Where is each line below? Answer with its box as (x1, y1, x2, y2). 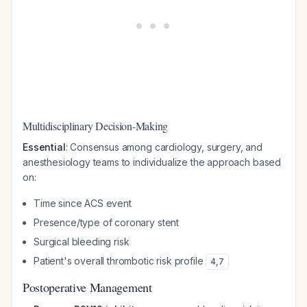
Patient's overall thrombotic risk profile (34, 255, 206, 267)
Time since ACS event (34, 197, 132, 209)
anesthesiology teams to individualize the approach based (23, 156, 282, 168)
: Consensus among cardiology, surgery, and (65, 141, 262, 153)
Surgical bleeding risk (34, 236, 130, 247)
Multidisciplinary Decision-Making (23, 119, 169, 133)
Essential (23, 141, 66, 153)
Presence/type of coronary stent (34, 217, 180, 228)
